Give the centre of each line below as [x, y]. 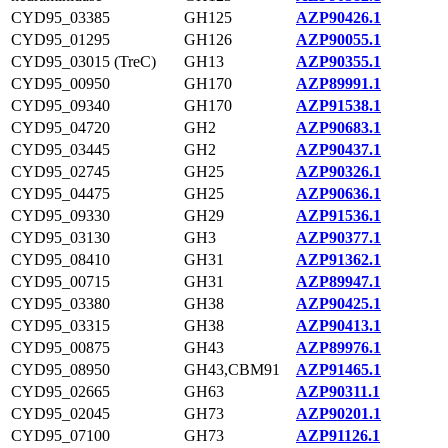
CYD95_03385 [60, 17]
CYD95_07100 [60, 435]
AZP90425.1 [338, 303]
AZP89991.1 [338, 83]
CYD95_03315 [60, 325]
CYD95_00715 [60, 281]
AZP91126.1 [338, 435]
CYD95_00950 [60, 83]
